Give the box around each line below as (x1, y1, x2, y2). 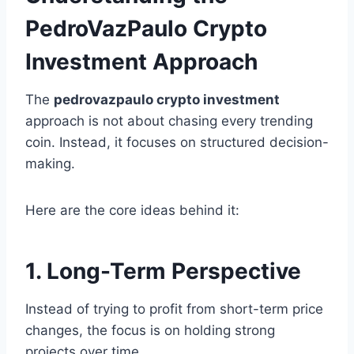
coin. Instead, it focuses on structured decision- (25, 134, 329, 151)
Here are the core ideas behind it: (25, 202, 239, 219)
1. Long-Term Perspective (25, 258, 301, 285)
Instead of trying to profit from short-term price (25, 301, 323, 318)
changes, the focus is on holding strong (25, 322, 275, 339)
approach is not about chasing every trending (25, 113, 313, 130)
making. (25, 156, 75, 172)
